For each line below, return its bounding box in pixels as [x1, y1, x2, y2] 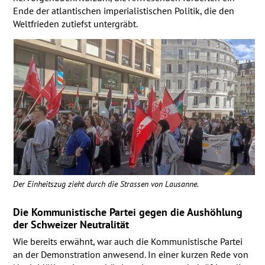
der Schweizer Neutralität [12, 217, 129, 231]
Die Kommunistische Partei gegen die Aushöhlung [12, 205, 243, 219]
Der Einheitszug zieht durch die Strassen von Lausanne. [12, 177, 199, 189]
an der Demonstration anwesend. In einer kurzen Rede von [12, 248, 248, 260]
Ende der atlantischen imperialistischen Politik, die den [12, 5, 234, 17]
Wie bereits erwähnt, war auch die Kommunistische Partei [12, 235, 243, 247]
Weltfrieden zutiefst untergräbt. [12, 18, 138, 30]
